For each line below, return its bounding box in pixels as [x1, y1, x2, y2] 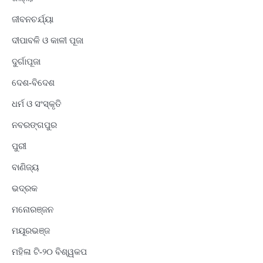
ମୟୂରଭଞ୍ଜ [12, 225, 50, 235]
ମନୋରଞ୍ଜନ [12, 204, 53, 214]
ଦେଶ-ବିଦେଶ [12, 77, 55, 87]
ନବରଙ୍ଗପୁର [12, 120, 57, 130]
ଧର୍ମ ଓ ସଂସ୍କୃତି [12, 99, 62, 109]
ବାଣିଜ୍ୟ [12, 162, 39, 172]
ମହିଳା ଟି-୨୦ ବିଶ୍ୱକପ [12, 247, 87, 257]
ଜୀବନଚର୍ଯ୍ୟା [12, 14, 53, 24]
